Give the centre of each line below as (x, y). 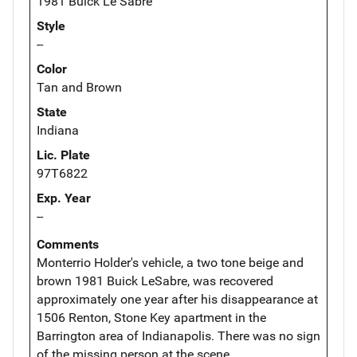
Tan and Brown (79, 87)
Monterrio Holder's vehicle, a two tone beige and (170, 262)
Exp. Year (64, 198)
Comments (68, 244)
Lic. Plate (63, 155)
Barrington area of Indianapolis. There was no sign (178, 335)
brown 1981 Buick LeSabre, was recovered (155, 280)
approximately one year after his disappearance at (177, 299)
